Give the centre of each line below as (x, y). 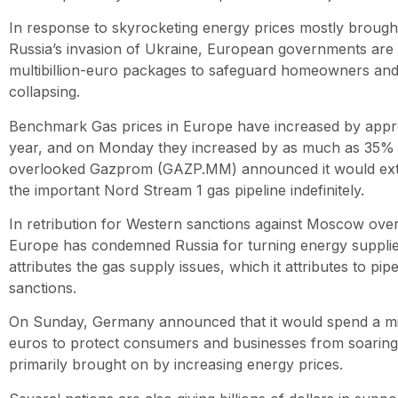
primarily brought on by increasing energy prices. (176, 365)
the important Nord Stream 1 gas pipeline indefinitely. (187, 190)
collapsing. (44, 92)
